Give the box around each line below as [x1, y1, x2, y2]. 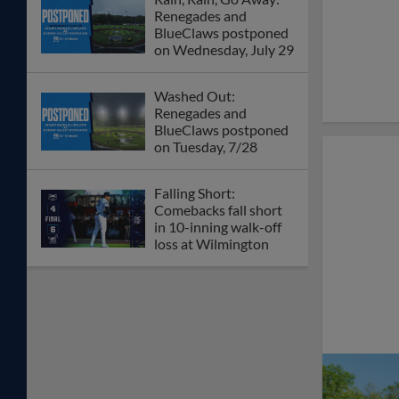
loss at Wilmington [154, 235, 269, 253]
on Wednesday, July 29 [154, 41, 294, 59]
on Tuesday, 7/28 [154, 138, 257, 156]
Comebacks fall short [154, 201, 282, 219]
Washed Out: [154, 87, 235, 105]
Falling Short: [154, 184, 235, 202]
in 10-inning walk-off [154, 218, 281, 236]
